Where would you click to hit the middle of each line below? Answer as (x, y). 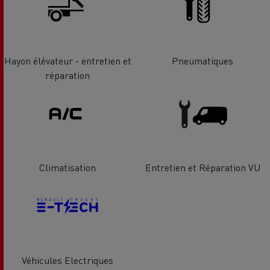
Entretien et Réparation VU (202, 168)
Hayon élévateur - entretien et (67, 60)
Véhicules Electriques (67, 260)
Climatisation (67, 168)
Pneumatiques (202, 60)
